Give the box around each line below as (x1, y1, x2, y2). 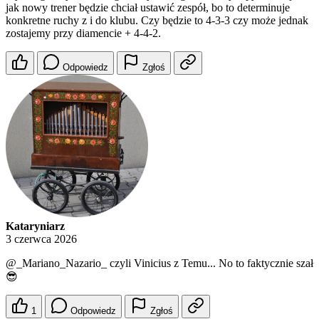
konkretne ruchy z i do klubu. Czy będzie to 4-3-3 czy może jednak (6, 14, 308, 27)
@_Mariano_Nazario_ (6, 257, 107, 270)
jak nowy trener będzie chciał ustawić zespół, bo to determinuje (6, 1, 290, 14)
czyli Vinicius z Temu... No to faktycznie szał (107, 257, 313, 270)
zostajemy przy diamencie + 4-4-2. (6, 27, 161, 40)
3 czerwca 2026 (6, 233, 77, 246)
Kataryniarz (6, 220, 65, 233)
